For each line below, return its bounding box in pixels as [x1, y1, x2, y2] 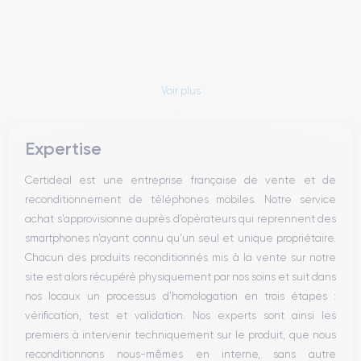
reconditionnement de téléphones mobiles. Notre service [25, 193, 336, 205]
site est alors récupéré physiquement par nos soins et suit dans [25, 271, 336, 283]
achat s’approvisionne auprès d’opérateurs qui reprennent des [25, 213, 336, 225]
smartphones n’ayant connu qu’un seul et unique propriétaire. [25, 232, 336, 244]
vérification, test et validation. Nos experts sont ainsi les [25, 309, 336, 322]
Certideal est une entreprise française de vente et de [25, 174, 336, 186]
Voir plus [160, 85, 201, 97]
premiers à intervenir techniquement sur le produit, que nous [25, 329, 336, 341]
